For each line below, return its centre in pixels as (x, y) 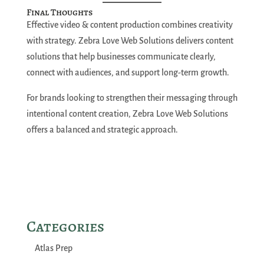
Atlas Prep (53, 248)
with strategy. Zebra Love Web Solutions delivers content (130, 41)
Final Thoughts (59, 13)
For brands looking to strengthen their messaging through (132, 98)
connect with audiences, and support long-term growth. (128, 73)
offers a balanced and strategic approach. (102, 130)
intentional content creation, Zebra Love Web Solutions (127, 114)
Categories (65, 227)
